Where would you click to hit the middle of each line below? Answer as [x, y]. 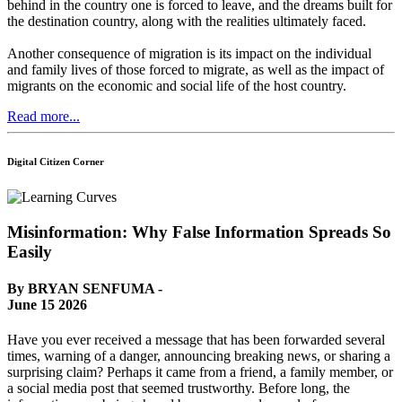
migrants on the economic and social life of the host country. [177, 86]
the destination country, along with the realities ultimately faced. [187, 22]
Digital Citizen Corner [56, 162]
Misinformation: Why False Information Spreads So [199, 232]
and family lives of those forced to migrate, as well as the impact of [196, 70]
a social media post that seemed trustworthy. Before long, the [179, 389]
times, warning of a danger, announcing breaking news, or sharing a [199, 356]
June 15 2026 [47, 305]
